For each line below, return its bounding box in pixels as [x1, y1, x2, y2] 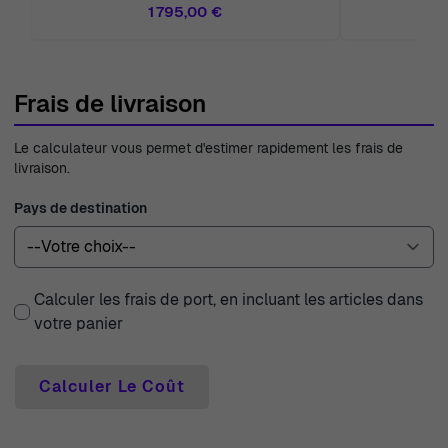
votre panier [34, 313, 123, 334]
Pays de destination [14, 199, 147, 217]
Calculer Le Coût [39, 376, 185, 397]
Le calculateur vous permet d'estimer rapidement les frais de [14, 139, 403, 157]
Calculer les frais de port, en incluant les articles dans [34, 289, 423, 310]
